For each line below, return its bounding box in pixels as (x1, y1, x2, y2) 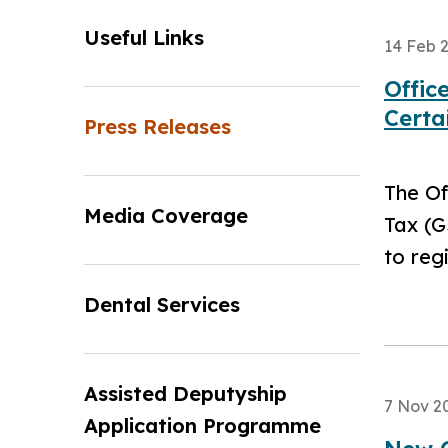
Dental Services (84, 292, 240, 317)
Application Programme (84, 413, 321, 438)
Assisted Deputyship (84, 381, 287, 406)
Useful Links (84, 25, 204, 50)
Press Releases (84, 114, 231, 139)
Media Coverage (84, 203, 248, 228)
